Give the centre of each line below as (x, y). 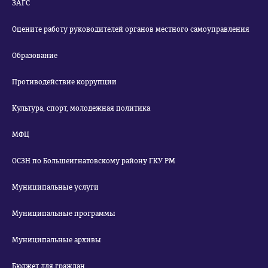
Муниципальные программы (64, 214)
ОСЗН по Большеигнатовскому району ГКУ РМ (94, 161)
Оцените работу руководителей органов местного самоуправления (131, 29)
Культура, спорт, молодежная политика (81, 108)
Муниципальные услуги (55, 187)
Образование (35, 56)
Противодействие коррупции (64, 82)
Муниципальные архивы (57, 240)
